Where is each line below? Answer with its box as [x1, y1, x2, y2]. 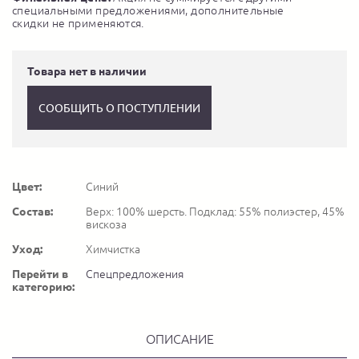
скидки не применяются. [12, 17, 144, 30]
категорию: [12, 280, 75, 293]
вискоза [86, 218, 127, 231]
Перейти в [12, 268, 68, 280]
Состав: [12, 205, 53, 218]
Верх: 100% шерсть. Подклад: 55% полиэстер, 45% [86, 205, 345, 218]
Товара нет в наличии [27, 65, 147, 78]
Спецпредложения [86, 268, 184, 280]
